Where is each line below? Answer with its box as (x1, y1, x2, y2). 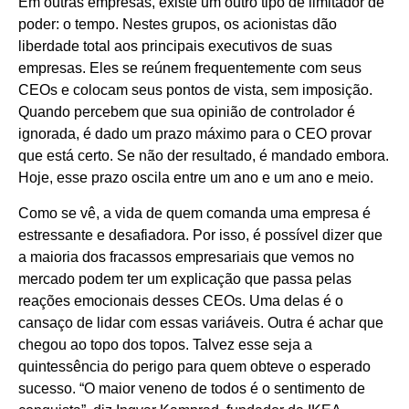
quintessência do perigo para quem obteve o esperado (18, 358, 371, 374)
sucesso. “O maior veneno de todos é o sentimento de (18, 380, 365, 396)
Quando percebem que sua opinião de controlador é (18, 104, 355, 121)
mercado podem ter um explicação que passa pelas (18, 270, 351, 287)
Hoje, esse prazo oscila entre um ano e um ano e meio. (18, 170, 373, 186)
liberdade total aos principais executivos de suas (18, 38, 332, 55)
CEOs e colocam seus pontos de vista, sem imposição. (18, 82, 372, 99)
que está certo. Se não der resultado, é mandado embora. (18, 148, 389, 164)
